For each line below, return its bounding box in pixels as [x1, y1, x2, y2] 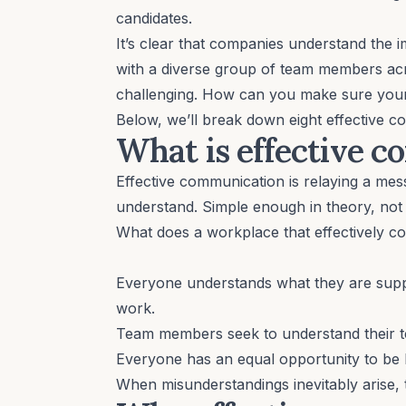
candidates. [116, 8, 192, 27]
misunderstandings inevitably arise [161, 374, 395, 393]
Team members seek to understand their [116, 324, 400, 343]
